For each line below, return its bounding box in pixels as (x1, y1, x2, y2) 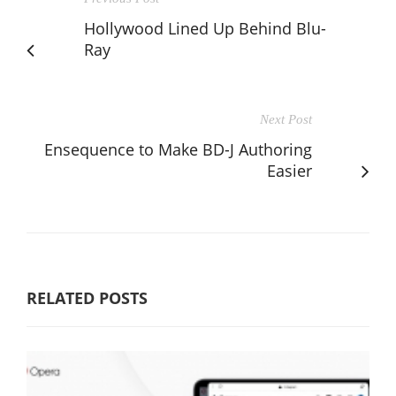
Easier (267, 159, 312, 181)
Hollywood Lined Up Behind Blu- (84, 17, 326, 39)
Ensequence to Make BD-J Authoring (44, 138, 312, 160)
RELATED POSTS (27, 286, 148, 308)
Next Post (260, 111, 312, 126)
